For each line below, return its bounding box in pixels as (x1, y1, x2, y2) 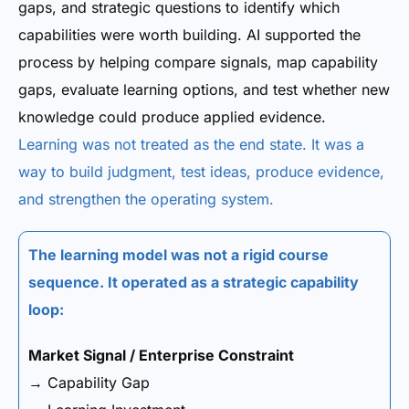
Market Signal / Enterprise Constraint (28, 346, 294, 364)
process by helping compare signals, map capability (18, 53, 378, 71)
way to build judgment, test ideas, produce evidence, (18, 163, 384, 181)
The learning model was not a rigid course (28, 246, 329, 264)
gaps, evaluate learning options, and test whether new (18, 80, 390, 99)
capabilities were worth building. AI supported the (18, 26, 361, 44)
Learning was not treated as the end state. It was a (18, 135, 364, 153)
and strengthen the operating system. (18, 190, 274, 208)
